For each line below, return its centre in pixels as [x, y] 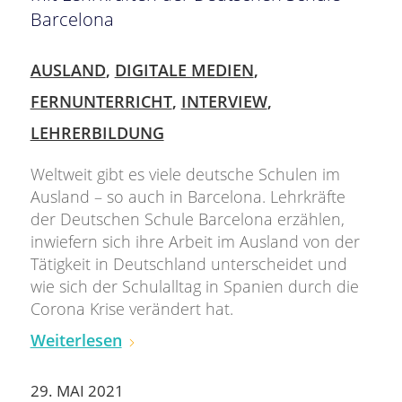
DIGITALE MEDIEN [184, 70]
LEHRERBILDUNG [97, 132]
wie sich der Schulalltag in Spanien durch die [194, 286]
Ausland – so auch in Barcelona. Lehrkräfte [188, 196]
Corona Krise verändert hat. [131, 308]
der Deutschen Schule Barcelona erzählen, [187, 218]
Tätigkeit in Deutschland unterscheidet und [188, 263]
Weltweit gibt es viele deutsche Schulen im [185, 174]
